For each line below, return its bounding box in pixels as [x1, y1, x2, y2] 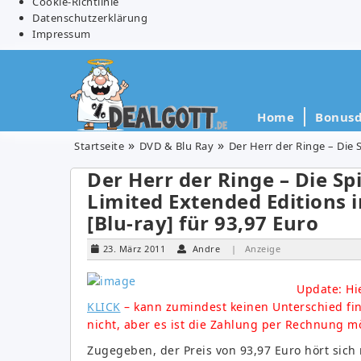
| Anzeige [230, 242, 280, 255]
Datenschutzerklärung [32, 10, 147, 25]
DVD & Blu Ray [139, 138, 214, 153]
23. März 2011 [102, 242, 165, 255]
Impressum [32, 26, 91, 41]
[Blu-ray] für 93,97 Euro [87, 209, 318, 236]
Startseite [74, 138, 124, 153]
